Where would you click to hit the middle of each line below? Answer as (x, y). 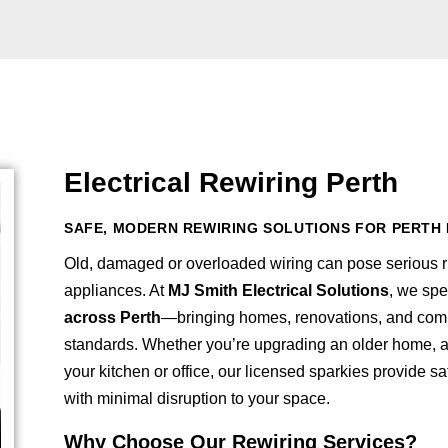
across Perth (112, 318)
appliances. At (115, 291)
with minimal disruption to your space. (196, 399)
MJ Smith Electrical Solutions (278, 291)
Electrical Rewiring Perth (230, 183)
